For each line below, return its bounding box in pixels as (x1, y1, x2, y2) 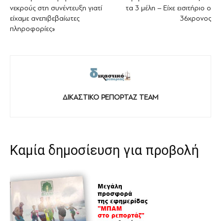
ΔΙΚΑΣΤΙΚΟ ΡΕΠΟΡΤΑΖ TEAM (63, 93, 158, 102)
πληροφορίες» (10, 25, 55, 33)
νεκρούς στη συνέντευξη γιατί (10, 4, 102, 12)
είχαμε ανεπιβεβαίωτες (10, 14, 79, 23)
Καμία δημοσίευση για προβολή (10, 143, 199, 159)
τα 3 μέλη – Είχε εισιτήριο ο (126, 4, 211, 12)
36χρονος (180, 14, 211, 23)
